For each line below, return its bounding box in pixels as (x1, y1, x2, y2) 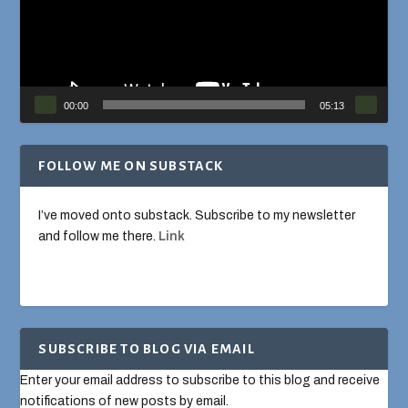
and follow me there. (38, 229, 159, 243)
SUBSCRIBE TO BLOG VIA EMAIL (38, 342, 255, 357)
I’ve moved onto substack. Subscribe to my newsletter (38, 208, 356, 222)
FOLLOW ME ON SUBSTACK (38, 158, 224, 173)
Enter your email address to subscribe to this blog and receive (20, 373, 381, 388)
